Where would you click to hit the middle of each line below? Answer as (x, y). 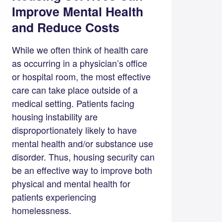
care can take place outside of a (75, 89)
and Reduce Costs (65, 27)
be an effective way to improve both (82, 170)
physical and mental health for (71, 183)
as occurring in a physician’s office (79, 63)
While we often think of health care (80, 49)
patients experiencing (54, 196)
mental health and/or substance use (82, 143)
